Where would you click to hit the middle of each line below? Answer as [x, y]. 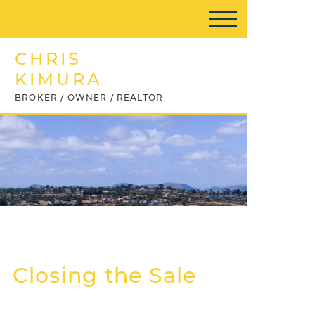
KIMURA [59, 79]
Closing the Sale [104, 275]
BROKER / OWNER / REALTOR [89, 97]
